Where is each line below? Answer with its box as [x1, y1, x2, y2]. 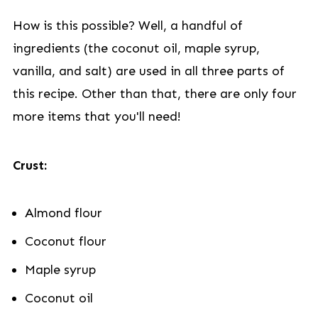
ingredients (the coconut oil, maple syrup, [12, 40, 260, 56]
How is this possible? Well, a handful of [12, 18, 243, 33]
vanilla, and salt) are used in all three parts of [12, 63, 285, 79]
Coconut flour [24, 234, 106, 249]
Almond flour [24, 205, 102, 221]
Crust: [12, 158, 47, 173]
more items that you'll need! [12, 109, 181, 124]
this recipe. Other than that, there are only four [12, 86, 297, 102]
